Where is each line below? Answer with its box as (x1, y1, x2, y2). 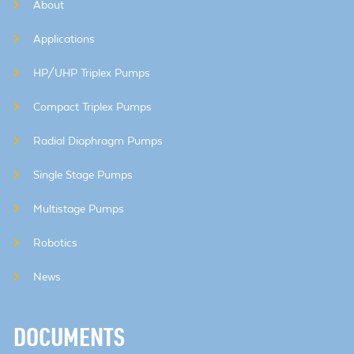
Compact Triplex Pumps (33, 100, 152, 113)
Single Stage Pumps (33, 168, 133, 181)
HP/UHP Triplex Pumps (33, 66, 150, 79)
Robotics (33, 236, 77, 249)
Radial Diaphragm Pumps (33, 134, 163, 147)
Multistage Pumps (33, 202, 124, 215)
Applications (33, 32, 95, 45)
